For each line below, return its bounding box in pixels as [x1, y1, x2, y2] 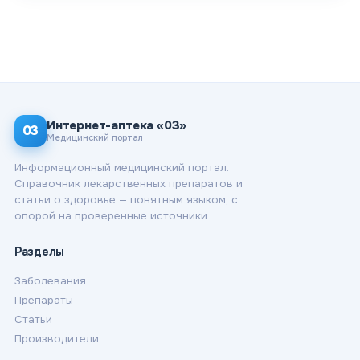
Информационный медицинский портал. [14, 160, 229, 174]
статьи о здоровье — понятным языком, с [14, 192, 238, 207]
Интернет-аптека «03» [47, 117, 187, 134]
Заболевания [14, 273, 86, 288]
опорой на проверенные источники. [14, 208, 210, 223]
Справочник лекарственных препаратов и [14, 176, 243, 190]
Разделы [14, 243, 65, 259]
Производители [14, 331, 99, 346]
